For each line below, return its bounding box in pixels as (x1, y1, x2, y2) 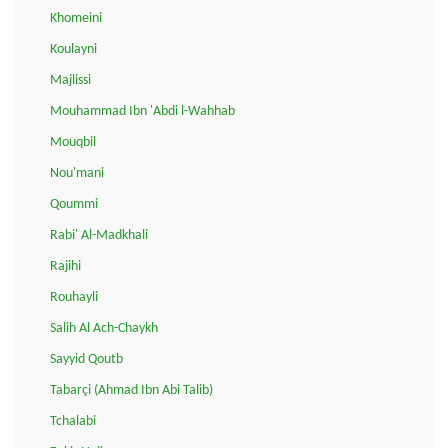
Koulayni (50, 41, 97, 57)
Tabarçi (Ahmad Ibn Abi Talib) (50, 382, 213, 398)
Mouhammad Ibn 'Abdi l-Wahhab (50, 103, 235, 119)
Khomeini (50, 10, 102, 26)
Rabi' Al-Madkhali (50, 227, 148, 243)
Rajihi (50, 258, 81, 274)
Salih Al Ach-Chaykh (50, 320, 158, 336)
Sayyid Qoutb (50, 351, 123, 367)
